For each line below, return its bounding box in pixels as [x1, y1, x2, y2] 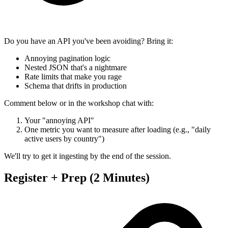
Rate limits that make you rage [24, 72, 122, 81]
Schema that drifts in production [24, 81, 127, 91]
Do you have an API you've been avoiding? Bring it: [4, 37, 173, 46]
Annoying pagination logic [24, 54, 110, 63]
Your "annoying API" [24, 116, 94, 125]
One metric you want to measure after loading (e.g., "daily [24, 125, 211, 134]
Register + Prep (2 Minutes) [4, 171, 150, 185]
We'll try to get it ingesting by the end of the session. [4, 152, 171, 161]
